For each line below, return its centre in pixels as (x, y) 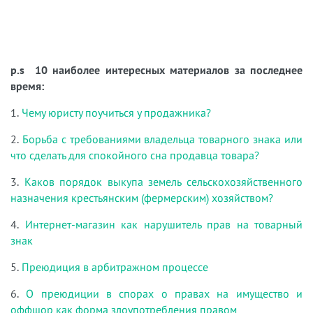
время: (27, 86)
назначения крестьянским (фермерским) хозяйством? (142, 197)
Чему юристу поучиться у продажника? (118, 112)
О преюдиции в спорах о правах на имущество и (165, 293)
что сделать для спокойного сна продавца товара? (135, 155)
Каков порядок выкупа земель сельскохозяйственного (163, 181)
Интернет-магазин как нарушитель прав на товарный (163, 224)
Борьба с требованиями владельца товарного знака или (162, 139)
